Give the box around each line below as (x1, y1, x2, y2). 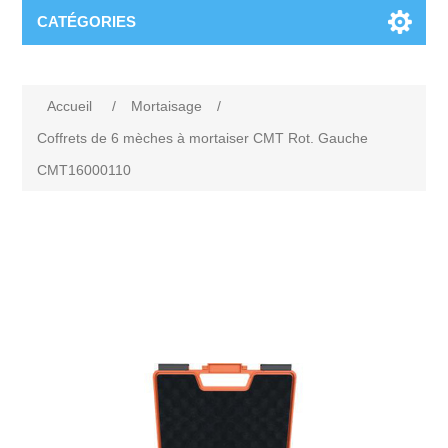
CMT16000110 (37, 162, 132, 178)
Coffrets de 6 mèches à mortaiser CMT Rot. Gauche (37, 130, 369, 146)
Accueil (47, 98, 93, 114)
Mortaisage (131, 98, 203, 114)
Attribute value (273, 231, 365, 247)
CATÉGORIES (37, 13, 137, 30)
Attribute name (72, 231, 166, 247)
